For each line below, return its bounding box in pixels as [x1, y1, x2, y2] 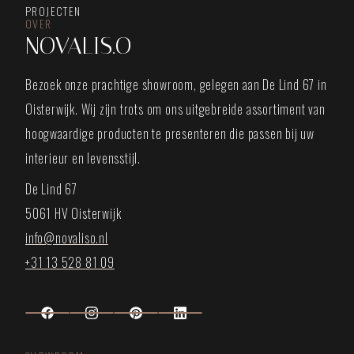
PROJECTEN [25, 2, 81, 19]
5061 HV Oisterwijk [25, 203, 122, 223]
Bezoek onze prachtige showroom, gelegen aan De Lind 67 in [25, 74, 327, 94]
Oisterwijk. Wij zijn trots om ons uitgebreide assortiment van [25, 99, 326, 119]
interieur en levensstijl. [25, 148, 141, 168]
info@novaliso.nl [25, 228, 108, 247]
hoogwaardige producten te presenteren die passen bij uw [25, 123, 314, 143]
